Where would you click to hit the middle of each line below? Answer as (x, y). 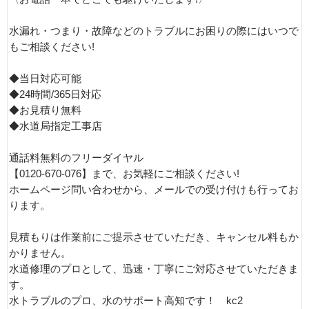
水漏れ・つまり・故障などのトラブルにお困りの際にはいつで (154, 31)
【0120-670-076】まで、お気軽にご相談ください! (124, 173)
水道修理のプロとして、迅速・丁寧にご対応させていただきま (154, 269)
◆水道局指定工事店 (56, 126)
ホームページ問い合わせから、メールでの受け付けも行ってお (154, 189)
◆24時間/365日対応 (55, 94)
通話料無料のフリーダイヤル (76, 158)
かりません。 (40, 253)
